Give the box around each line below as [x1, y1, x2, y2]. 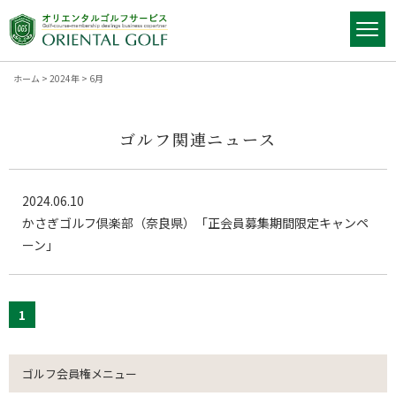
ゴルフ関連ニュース [119, 127, 277, 151]
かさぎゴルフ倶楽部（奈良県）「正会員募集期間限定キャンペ [22, 214, 369, 232]
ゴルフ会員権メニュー [22, 365, 137, 383]
